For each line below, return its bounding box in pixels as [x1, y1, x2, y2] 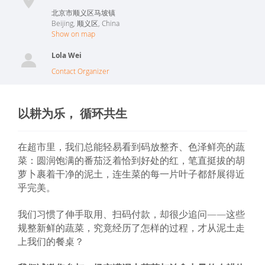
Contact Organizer [51, 66, 109, 76]
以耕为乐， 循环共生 [18, 105, 127, 121]
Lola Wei [51, 50, 82, 60]
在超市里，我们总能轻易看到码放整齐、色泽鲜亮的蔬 [18, 140, 245, 153]
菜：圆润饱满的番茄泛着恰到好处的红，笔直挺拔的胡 [18, 154, 245, 167]
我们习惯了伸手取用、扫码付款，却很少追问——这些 [18, 208, 245, 221]
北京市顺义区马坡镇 [51, 8, 115, 17]
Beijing [51, 18, 73, 28]
